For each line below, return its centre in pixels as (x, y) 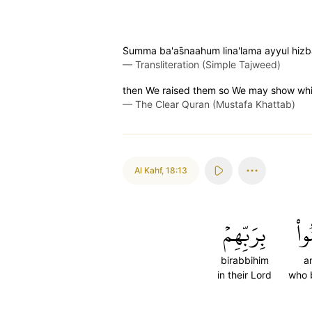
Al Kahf (148, 170)
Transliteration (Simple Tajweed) (208, 64)
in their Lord (244, 275)
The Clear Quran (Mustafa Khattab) (215, 104)
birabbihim (244, 260)
